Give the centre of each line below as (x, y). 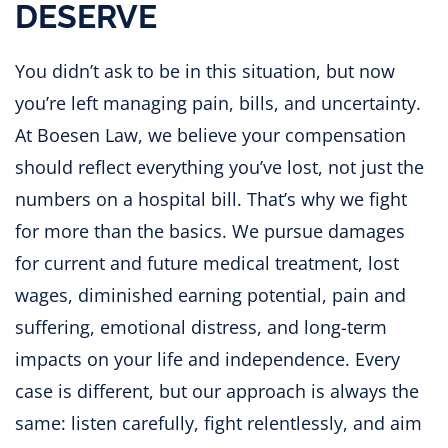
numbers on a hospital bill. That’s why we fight (211, 198)
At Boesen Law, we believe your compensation (210, 134)
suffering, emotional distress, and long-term (201, 326)
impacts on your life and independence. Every (207, 358)
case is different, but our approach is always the (217, 390)
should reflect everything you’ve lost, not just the (219, 166)
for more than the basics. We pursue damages (210, 230)
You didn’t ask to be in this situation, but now (205, 70)
